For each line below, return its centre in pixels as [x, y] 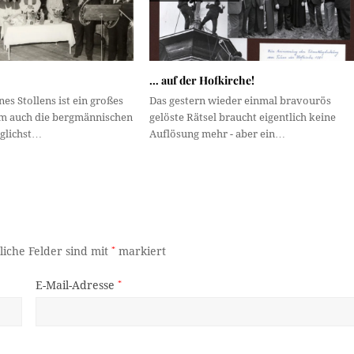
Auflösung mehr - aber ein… [217, 134]
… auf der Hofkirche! [201, 81]
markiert [141, 252]
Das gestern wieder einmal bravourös [240, 101]
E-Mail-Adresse [76, 286]
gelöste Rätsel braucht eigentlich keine [242, 118]
